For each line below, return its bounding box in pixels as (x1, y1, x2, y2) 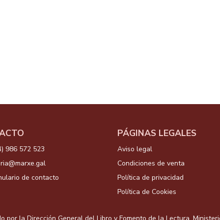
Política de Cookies (117, 187, 176, 197)
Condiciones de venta (117, 159, 185, 168)
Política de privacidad (117, 173, 184, 183)
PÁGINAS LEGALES (117, 127, 196, 139)
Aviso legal (117, 144, 152, 154)
